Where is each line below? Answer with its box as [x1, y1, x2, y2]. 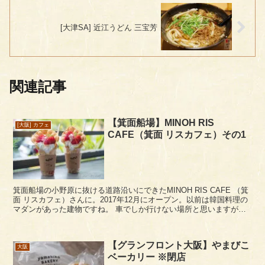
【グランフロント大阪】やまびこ [108, 240, 250, 250]
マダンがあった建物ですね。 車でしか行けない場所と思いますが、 [13, 205, 247, 214]
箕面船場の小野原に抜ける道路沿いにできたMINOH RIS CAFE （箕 [13, 186, 249, 195]
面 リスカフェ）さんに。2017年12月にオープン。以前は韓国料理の [13, 195, 248, 205]
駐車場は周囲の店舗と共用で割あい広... [13, 214, 151, 224]
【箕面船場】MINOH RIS [108, 117, 215, 128]
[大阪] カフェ [17, 121, 49, 128]
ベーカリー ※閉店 [108, 251, 186, 262]
